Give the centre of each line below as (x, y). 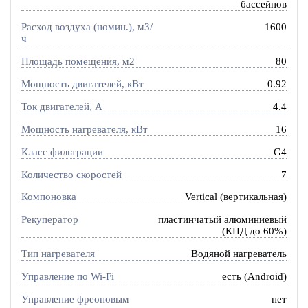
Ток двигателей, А (62, 106)
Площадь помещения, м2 (78, 61)
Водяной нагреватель (239, 254)
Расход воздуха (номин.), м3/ (87, 27)
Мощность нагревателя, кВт (84, 129)
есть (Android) (255, 277)
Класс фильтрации (62, 152)
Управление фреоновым (75, 299)
